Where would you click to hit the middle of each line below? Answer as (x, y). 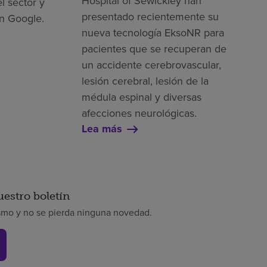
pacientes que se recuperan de (154, 49)
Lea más (102, 129)
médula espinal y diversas (141, 97)
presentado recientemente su (150, 17)
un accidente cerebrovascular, (151, 65)
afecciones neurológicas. (139, 113)
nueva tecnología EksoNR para (153, 33)
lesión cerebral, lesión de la (145, 81)
